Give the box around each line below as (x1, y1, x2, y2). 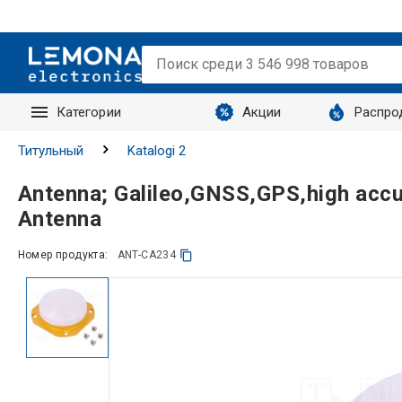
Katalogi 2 (127, 143, 186, 159)
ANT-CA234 (117, 249, 177, 261)
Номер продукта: (17, 249, 109, 261)
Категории (56, 104, 121, 120)
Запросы (57, 142, 114, 158)
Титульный (17, 143, 83, 159)
